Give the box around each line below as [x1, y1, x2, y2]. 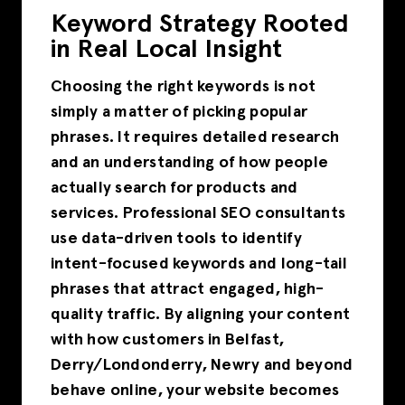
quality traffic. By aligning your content [51, 306, 351, 323]
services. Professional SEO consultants [51, 204, 346, 221]
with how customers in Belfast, [51, 331, 285, 348]
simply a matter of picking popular [51, 103, 308, 120]
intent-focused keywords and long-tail [51, 255, 347, 272]
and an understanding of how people [51, 154, 329, 171]
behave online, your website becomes [51, 381, 340, 399]
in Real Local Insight [51, 37, 282, 63]
